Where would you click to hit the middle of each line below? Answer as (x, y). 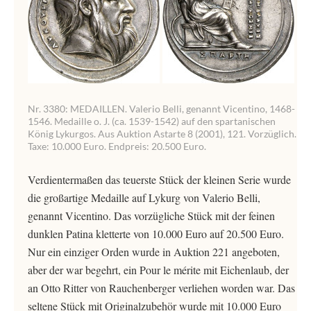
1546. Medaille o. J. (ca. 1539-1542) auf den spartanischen (152, 121)
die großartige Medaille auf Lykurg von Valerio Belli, (144, 197)
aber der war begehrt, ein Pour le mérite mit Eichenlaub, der (158, 270)
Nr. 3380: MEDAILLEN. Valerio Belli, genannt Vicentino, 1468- (161, 109)
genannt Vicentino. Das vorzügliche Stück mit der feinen (151, 216)
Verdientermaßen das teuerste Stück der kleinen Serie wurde (159, 179)
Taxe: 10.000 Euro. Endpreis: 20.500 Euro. (117, 146)
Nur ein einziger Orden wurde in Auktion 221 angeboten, (154, 252)
